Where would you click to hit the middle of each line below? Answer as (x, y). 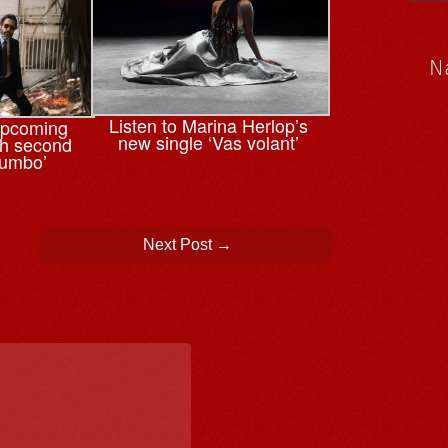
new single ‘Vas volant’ (208, 142)
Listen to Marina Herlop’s (208, 125)
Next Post (179, 245)
